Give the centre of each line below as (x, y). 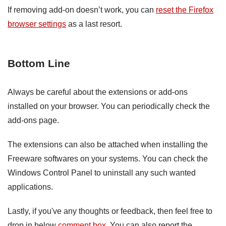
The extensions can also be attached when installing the (108, 144)
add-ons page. (33, 120)
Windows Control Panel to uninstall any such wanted (102, 173)
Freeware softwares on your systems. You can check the (108, 158)
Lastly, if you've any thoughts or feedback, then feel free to (110, 211)
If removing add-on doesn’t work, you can (82, 10)
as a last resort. (94, 24)
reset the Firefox (185, 10)
